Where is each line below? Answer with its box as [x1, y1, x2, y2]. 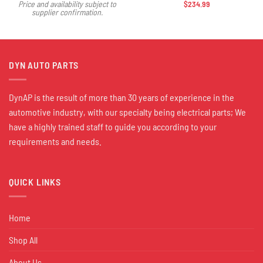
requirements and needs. [9, 135, 102, 147]
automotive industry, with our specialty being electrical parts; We [9, 106, 246, 117]
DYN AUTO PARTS [9, 59, 79, 71]
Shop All [9, 234, 38, 245]
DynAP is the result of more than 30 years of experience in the [9, 91, 234, 103]
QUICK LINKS [9, 176, 61, 188]
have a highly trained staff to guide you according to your [9, 120, 217, 132]
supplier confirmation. [32, 7, 103, 18]
